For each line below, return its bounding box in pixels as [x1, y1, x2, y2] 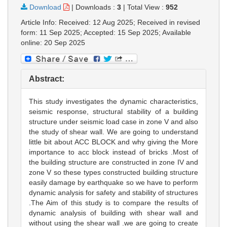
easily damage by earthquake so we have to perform [29, 178, 198, 186]
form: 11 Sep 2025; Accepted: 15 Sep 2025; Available [21, 28, 191, 37]
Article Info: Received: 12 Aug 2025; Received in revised [21, 18, 200, 27]
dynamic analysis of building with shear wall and [29, 208, 198, 217]
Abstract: [29, 74, 64, 83]
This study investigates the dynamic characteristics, [29, 97, 198, 105]
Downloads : [75, 3, 117, 12]
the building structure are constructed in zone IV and [29, 158, 198, 166]
